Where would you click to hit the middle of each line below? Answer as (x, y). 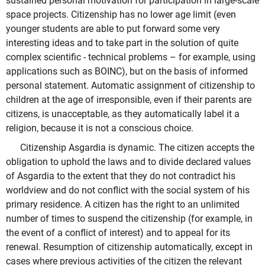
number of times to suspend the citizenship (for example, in (129, 219)
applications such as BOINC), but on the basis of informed (127, 71)
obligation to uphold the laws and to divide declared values (128, 162)
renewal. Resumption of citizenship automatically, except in (129, 247)
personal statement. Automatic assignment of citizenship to (130, 85)
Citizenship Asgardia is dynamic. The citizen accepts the (137, 148)
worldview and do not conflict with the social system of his (128, 190)
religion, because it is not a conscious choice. (100, 128)
